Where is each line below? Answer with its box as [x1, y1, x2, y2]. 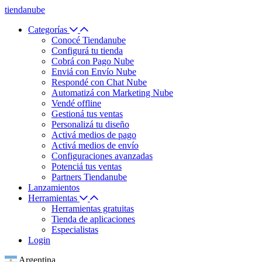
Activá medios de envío [51, 140, 139, 150]
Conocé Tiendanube [51, 35, 126, 45]
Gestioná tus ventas [51, 109, 123, 119]
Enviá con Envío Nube [51, 67, 136, 77]
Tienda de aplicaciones [51, 214, 135, 224]
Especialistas [51, 225, 98, 235]
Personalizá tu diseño [51, 119, 129, 129]
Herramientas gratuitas [51, 204, 134, 213]
